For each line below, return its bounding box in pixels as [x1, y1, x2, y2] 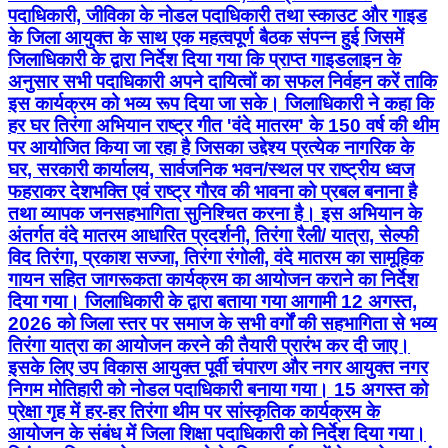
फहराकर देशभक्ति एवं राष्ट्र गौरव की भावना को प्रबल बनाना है [8, 180, 417, 202]
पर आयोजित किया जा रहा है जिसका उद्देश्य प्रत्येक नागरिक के [8, 136, 414, 158]
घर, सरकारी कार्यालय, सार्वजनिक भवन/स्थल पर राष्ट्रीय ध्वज [8, 158, 414, 180]
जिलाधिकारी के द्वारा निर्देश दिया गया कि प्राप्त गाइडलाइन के [8, 48, 401, 70]
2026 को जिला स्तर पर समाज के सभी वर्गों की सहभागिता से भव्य [8, 312, 437, 334]
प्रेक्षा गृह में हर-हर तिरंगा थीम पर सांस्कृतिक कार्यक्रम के [8, 400, 380, 422]
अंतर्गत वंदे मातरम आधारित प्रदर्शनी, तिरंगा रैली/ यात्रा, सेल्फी [8, 224, 418, 246]
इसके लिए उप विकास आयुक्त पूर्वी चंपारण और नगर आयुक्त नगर [8, 356, 428, 378]
